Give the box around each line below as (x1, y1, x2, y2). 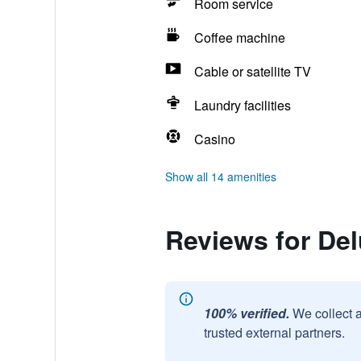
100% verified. (203, 304, 289, 322)
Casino (193, 130, 235, 148)
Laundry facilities (193, 96, 291, 114)
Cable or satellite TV (193, 62, 311, 81)
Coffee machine (193, 28, 285, 47)
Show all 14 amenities (164, 168, 276, 185)
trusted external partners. (203, 323, 345, 342)
